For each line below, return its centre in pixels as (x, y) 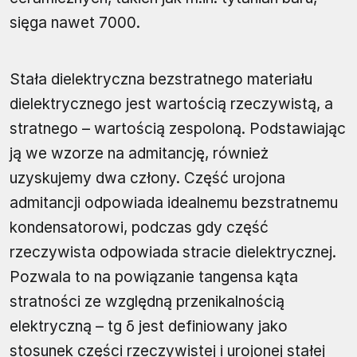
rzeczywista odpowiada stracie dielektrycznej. (173, 253)
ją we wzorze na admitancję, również (139, 154)
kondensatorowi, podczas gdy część (139, 228)
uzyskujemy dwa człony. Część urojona (147, 178)
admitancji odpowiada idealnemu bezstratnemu (174, 203)
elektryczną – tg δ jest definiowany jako (149, 327)
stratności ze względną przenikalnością (147, 302)
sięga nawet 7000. (75, 23)
